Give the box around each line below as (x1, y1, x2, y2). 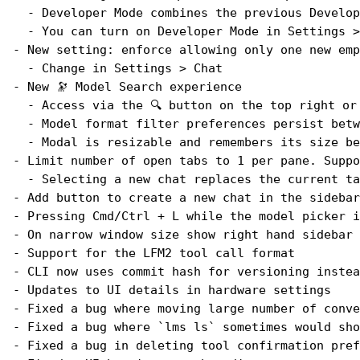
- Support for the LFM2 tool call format (13, 246, 295, 261)
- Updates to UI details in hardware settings (13, 283, 331, 298)
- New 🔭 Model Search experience (13, 80, 242, 95)
